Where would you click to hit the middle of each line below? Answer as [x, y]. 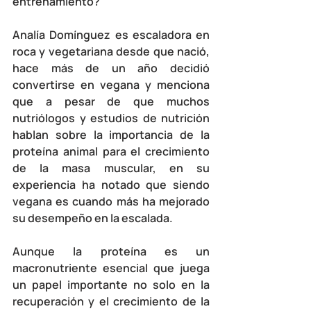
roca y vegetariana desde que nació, [111, 51]
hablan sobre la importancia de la [111, 134]
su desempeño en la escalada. [94, 218]
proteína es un [155, 251]
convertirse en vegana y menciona [111, 84]
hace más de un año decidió [111, 68]
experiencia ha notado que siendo [111, 184]
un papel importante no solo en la [111, 284]
